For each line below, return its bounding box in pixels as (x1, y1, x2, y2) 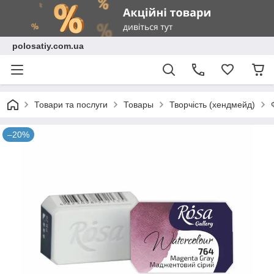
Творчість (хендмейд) (169, 100, 255, 109)
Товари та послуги (34, 100, 108, 109)
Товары (124, 100, 154, 109)
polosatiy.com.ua (12, 41, 84, 51)
